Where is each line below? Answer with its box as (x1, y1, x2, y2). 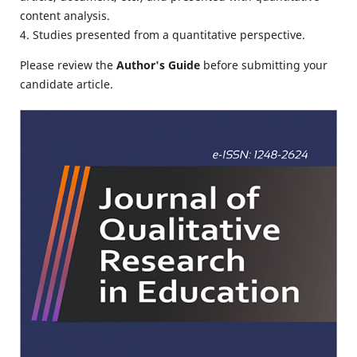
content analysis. (19, 7, 110, 23)
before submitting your (199, 57, 328, 73)
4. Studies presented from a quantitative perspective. (19, 26, 305, 42)
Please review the (19, 57, 116, 73)
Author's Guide (116, 57, 200, 73)
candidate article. (19, 76, 113, 92)
